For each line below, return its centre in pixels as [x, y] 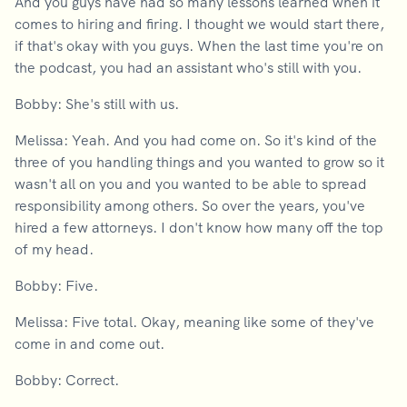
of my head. [54, 249]
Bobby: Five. [58, 285]
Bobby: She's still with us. [97, 104]
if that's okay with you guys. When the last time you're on [199, 45]
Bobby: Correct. [69, 380]
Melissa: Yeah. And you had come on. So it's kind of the [196, 140]
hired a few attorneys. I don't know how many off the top [199, 227]
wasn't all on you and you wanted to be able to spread [191, 184]
